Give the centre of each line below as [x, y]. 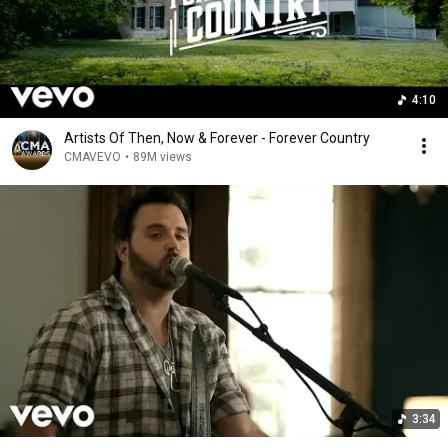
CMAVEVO [92, 157]
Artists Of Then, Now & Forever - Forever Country [217, 138]
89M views [162, 157]
